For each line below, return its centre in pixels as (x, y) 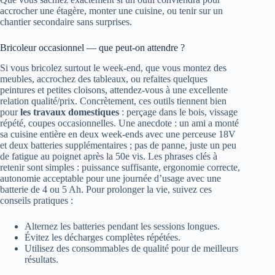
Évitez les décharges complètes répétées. (103, 237)
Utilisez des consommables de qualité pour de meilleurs (131, 248)
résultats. (41, 259)
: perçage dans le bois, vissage (178, 112)
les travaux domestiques (70, 112)
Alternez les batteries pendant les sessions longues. (122, 226)
